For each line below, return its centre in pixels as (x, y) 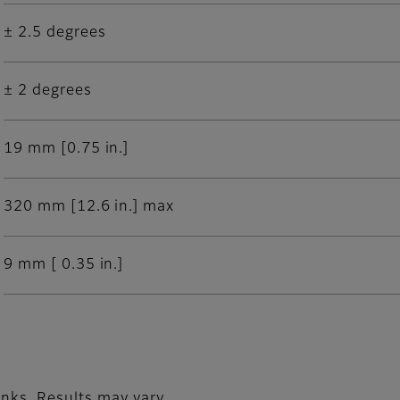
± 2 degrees (48, 92)
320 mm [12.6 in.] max (89, 208)
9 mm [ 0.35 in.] (64, 266)
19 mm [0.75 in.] (67, 150)
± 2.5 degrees (55, 33)
